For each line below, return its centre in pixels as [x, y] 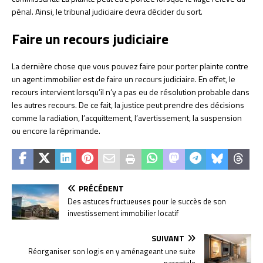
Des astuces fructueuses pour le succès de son [147, 201]
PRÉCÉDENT [101, 188]
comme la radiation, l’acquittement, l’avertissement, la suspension [127, 117]
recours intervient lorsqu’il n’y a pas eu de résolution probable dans [131, 92]
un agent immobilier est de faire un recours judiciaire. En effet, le [124, 79]
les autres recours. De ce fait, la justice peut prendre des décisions [128, 104]
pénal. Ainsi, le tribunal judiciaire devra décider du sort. [107, 11]
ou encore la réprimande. [56, 130]
